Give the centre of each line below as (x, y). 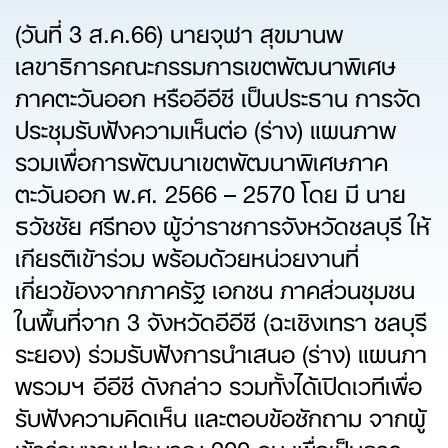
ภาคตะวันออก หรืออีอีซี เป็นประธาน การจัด (218, 95)
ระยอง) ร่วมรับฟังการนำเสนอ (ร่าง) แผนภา (221, 351)
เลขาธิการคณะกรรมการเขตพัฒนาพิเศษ (205, 63)
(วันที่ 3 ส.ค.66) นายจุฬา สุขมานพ (179, 31)
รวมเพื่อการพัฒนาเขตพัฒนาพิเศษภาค (201, 159)
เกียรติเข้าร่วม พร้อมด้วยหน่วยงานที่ (187, 255)
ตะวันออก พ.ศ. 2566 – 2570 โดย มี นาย (210, 191)
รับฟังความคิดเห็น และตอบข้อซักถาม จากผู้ (220, 415)
